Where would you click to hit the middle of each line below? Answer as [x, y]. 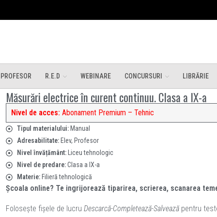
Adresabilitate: [39, 140]
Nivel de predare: [42, 165]
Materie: [29, 177]
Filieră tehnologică [67, 177]
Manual [80, 128]
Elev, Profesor [79, 140]
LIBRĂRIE [196, 76]
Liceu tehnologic [90, 153]
